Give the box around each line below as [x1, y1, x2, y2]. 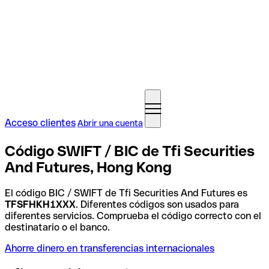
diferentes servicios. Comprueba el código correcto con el [5, 210, 261, 222]
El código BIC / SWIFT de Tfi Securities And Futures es [5, 187, 247, 199]
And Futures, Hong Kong [5, 159, 172, 175]
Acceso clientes [5, 117, 76, 128]
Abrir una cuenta [77, 118, 143, 128]
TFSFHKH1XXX [5, 198, 76, 210]
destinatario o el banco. [5, 221, 110, 233]
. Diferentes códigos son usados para [76, 198, 239, 210]
